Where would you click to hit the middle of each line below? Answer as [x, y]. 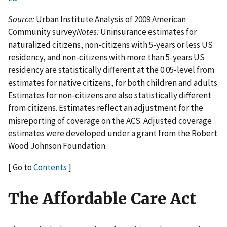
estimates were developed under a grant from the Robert [113, 134]
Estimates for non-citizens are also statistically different [110, 96]
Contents [50, 167]
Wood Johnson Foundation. [58, 146]
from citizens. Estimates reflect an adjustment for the [106, 108]
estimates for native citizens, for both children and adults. [113, 83]
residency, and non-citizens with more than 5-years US [106, 58]
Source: [21, 20]
